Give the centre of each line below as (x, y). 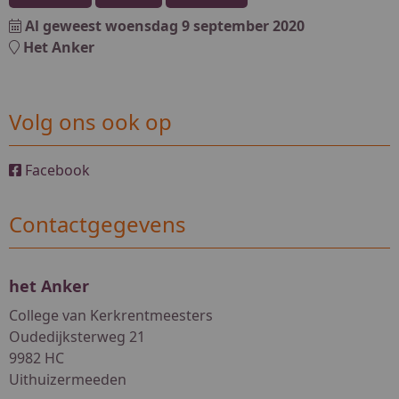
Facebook (56, 170)
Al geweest (65, 25)
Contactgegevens (98, 224)
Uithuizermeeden (68, 379)
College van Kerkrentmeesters (111, 315)
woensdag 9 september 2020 (205, 25)
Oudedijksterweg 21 (77, 336)
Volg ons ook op (90, 121)
